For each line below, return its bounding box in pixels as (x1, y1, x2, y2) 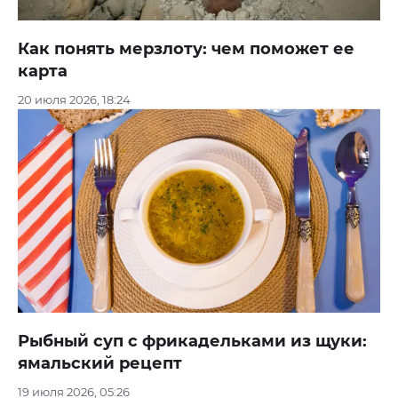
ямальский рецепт (18, 354, 182, 374)
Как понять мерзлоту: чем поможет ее (18, 38, 354, 59)
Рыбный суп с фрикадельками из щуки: (18, 331, 367, 352)
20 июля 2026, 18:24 (18, 92, 131, 107)
